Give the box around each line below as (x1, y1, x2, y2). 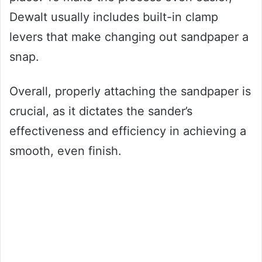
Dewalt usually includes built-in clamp (9, 9, 218, 24)
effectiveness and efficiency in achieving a (9, 123, 246, 138)
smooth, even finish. (9, 143, 122, 158)
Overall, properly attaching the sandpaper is (9, 84, 251, 98)
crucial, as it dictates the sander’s (9, 104, 192, 118)
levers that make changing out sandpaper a (9, 29, 249, 44)
